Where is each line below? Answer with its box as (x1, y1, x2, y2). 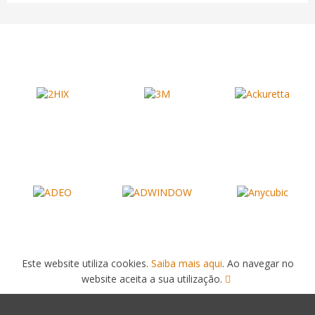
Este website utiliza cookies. (21, 257, 151, 271)
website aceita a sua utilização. (82, 272, 225, 286)
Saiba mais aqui (150, 257, 222, 271)
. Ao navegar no (221, 257, 294, 271)
